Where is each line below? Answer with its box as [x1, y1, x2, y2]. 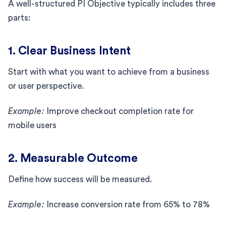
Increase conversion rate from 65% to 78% [44, 200, 210, 209]
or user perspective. [8, 81, 84, 90]
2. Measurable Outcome [8, 152, 138, 164]
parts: [8, 13, 30, 22]
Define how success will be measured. [8, 175, 152, 184]
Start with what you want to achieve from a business [8, 67, 209, 76]
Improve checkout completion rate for [44, 106, 194, 116]
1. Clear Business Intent [8, 44, 131, 56]
